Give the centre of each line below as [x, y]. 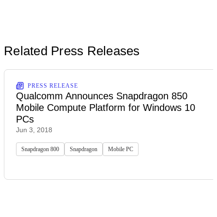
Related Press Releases [72, 51]
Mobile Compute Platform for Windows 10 [106, 107]
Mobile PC [121, 149]
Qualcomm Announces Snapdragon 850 [102, 96]
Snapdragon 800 [40, 149]
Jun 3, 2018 [34, 130]
